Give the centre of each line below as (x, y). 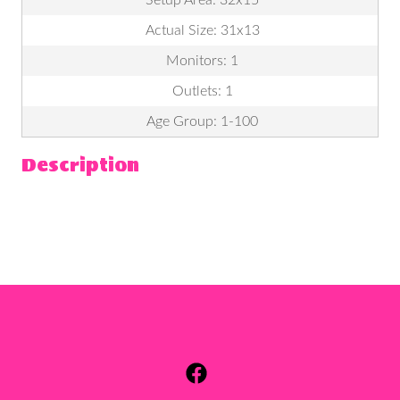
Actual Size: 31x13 (202, 30)
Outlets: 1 (202, 91)
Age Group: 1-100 (202, 121)
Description (80, 165)
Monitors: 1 (202, 60)
